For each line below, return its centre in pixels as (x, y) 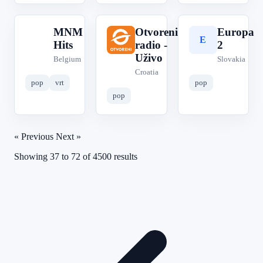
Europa (235, 32)
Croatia (147, 72)
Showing (32, 156)
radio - (151, 45)
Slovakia (231, 59)
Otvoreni (157, 32)
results (124, 156)
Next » (68, 136)
